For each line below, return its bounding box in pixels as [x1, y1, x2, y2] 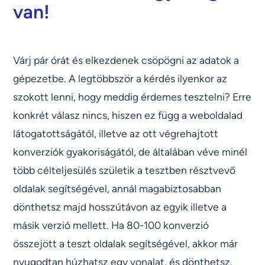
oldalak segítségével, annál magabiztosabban [13, 182, 222, 195]
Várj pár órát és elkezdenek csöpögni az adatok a [13, 54, 240, 67]
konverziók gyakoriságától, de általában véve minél [13, 146, 248, 159]
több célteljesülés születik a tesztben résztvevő [13, 164, 236, 177]
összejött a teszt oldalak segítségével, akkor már [13, 237, 238, 250]
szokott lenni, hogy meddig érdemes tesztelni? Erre [13, 91, 252, 104]
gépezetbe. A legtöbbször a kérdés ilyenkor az [13, 72, 228, 85]
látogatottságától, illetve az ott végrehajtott [13, 127, 219, 140]
